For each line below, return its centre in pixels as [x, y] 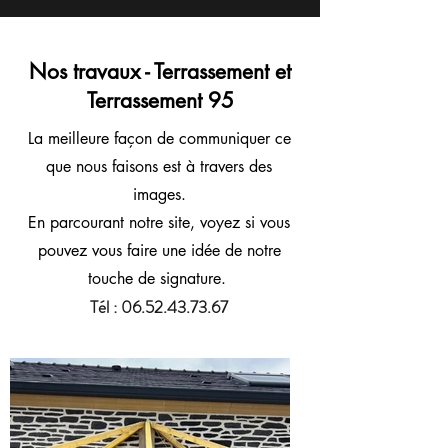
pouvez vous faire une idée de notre [159, 250]
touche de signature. [159, 278]
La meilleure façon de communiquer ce [159, 138]
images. [159, 194]
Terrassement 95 [160, 100]
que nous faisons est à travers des [159, 166]
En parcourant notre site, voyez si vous [159, 222]
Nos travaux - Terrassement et [160, 71]
